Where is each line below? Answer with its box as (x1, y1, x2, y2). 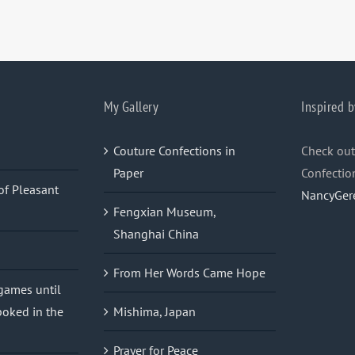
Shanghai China (113, 226, 199, 242)
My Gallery (104, 97, 158, 116)
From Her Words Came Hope (113, 265, 265, 281)
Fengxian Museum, (113, 204, 216, 220)
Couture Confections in (113, 143, 235, 159)
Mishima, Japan (113, 303, 196, 320)
